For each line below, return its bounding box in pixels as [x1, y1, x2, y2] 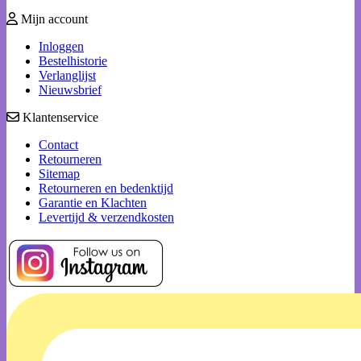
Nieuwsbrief [39, 82, 102, 97]
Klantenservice [19, 110, 98, 124]
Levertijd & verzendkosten [39, 210, 174, 224]
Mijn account [18, 11, 88, 26]
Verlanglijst [39, 68, 96, 82]
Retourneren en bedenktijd [39, 180, 173, 195]
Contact [39, 137, 78, 151]
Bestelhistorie [39, 53, 107, 68]
